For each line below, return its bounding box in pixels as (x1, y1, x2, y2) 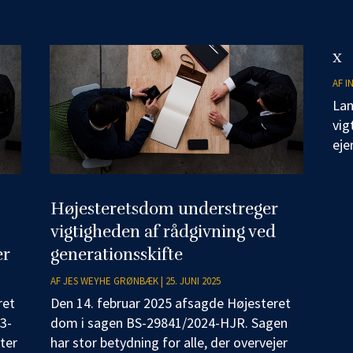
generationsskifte (50, 243, 183, 265)
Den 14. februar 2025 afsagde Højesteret (50, 293, 291, 312)
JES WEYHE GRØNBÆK (62, 273, 158, 288)
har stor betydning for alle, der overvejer (50, 333, 288, 351)
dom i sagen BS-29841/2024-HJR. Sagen (50, 313, 288, 332)
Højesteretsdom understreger (50, 198, 278, 219)
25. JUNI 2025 (165, 273, 221, 288)
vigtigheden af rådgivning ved (50, 221, 276, 242)
